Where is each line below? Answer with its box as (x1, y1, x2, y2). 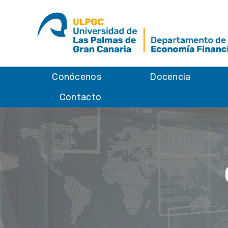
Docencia (150, 71, 191, 82)
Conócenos (52, 71, 101, 82)
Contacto (59, 92, 102, 103)
